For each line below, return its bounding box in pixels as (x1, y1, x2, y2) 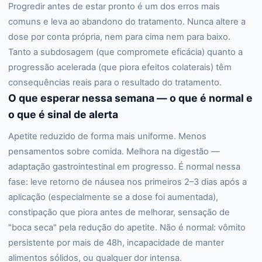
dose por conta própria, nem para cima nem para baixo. (8, 32, 230, 42)
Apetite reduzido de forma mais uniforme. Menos (8, 131, 206, 142)
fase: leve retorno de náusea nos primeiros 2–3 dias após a (8, 177, 247, 187)
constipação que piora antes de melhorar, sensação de (8, 207, 230, 218)
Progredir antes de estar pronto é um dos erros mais (8, 1, 220, 12)
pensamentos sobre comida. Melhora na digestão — (8, 146, 220, 157)
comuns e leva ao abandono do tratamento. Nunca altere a (8, 16, 246, 27)
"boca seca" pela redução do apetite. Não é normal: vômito (8, 222, 246, 233)
